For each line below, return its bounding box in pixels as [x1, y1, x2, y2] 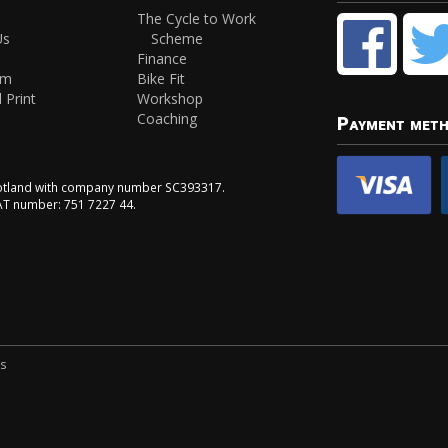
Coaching [137, 108, 198, 128]
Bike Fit [137, 68, 186, 88]
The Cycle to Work [137, 8, 257, 28]
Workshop [137, 88, 204, 108]
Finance [137, 48, 188, 68]
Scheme [151, 28, 204, 48]
